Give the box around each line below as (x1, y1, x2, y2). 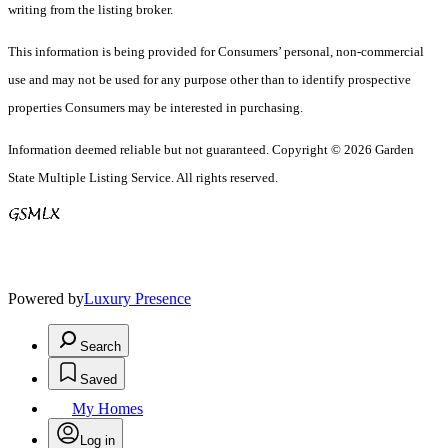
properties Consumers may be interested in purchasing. (8, 100, 306, 116)
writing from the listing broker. (8, 2, 173, 18)
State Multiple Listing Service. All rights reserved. (8, 170, 281, 186)
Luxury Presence (84, 290, 191, 308)
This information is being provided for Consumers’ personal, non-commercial (8, 44, 424, 60)
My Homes (72, 400, 143, 418)
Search (80, 339, 121, 355)
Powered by (8, 290, 84, 308)
